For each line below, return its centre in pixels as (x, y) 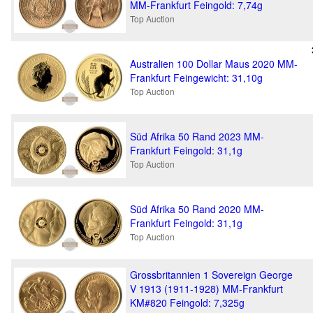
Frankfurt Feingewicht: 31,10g (196, 78)
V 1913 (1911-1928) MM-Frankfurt (206, 289)
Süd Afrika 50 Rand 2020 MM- (197, 209)
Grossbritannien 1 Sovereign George (211, 275)
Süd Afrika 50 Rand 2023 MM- (197, 136)
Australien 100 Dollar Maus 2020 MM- (214, 64)
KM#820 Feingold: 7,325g (187, 303)
